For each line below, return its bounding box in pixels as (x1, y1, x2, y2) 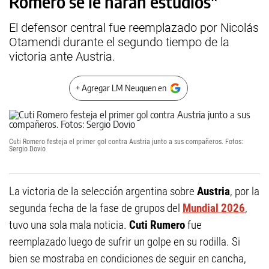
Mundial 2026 (183, 201, 245, 215)
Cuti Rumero (129, 218, 185, 232)
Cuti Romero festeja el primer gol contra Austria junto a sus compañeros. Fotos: (9, 138, 243, 146)
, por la (230, 184, 259, 198)
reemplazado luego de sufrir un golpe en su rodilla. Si (9, 235, 240, 249)
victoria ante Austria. (9, 49, 115, 64)
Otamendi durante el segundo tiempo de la (9, 35, 229, 49)
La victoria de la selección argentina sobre (9, 184, 197, 198)
